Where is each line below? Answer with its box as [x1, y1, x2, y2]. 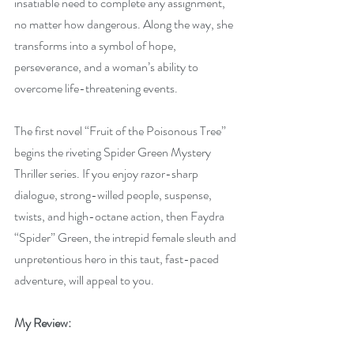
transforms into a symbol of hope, [14, 36, 179, 55]
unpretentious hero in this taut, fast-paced [14, 250, 221, 268]
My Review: [14, 314, 71, 332]
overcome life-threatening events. [14, 79, 178, 97]
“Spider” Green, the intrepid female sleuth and [14, 228, 239, 247]
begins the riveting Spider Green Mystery [14, 143, 213, 161]
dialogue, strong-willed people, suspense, [14, 186, 214, 204]
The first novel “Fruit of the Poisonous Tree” [14, 122, 228, 140]
